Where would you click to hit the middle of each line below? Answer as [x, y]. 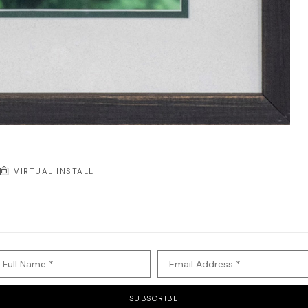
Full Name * [29, 264]
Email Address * [205, 264]
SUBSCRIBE [154, 299]
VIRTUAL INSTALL [52, 172]
